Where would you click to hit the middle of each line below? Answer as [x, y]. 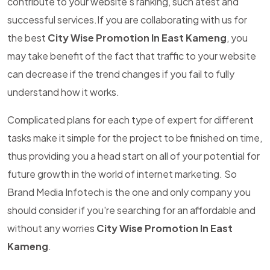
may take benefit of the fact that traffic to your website [132, 56]
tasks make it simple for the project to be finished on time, [135, 138]
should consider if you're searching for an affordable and [131, 210]
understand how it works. [63, 92]
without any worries [52, 228]
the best [27, 38]
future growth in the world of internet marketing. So [122, 174]
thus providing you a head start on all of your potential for [133, 156]
